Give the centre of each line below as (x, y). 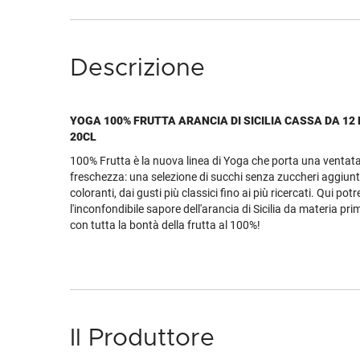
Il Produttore (142, 338)
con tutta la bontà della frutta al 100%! (165, 225)
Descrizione (137, 68)
